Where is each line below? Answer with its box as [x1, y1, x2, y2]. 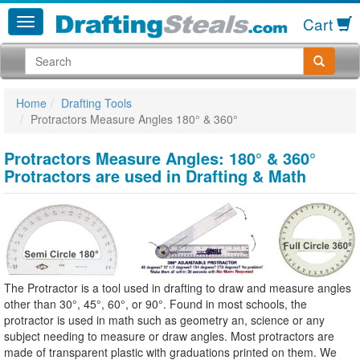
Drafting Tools [61, 95, 132, 112]
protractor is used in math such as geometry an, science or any [4, 312, 325, 329]
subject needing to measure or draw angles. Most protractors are [4, 328, 334, 345]
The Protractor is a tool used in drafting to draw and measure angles [4, 280, 351, 297]
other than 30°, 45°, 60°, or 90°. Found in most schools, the [4, 296, 307, 313]
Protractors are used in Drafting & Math [4, 164, 306, 188]
